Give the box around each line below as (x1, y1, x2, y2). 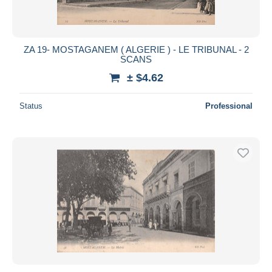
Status (19, 101, 42, 110)
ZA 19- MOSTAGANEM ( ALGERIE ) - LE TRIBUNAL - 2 (23, 44, 249, 55)
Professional (205, 101, 253, 110)
